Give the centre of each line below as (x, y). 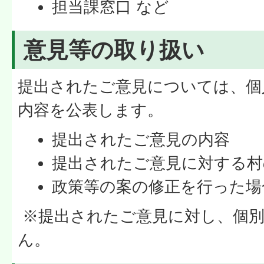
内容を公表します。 (90, 110)
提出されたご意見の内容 (141, 139)
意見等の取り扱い (117, 50)
